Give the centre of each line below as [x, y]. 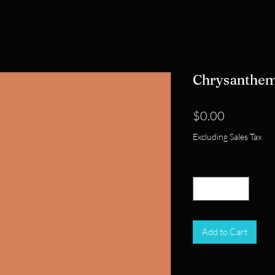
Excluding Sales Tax [227, 137]
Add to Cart [225, 231]
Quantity [210, 163]
